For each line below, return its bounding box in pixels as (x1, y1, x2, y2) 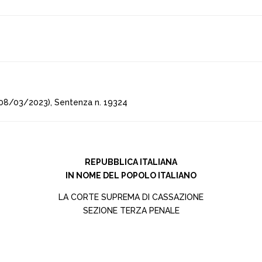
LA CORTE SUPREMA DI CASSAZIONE (58, 192, 204, 202)
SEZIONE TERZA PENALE (82, 206, 180, 215)
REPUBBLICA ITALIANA (85, 157, 177, 167)
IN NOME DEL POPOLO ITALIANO (65, 171, 196, 180)
